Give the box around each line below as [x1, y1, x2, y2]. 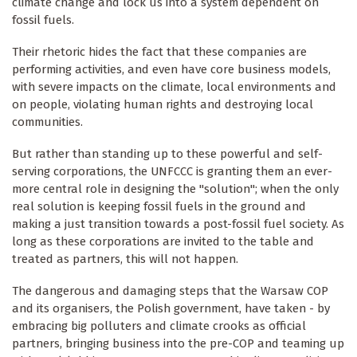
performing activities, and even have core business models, [12, 61, 331, 76]
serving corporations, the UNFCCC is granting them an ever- [12, 163, 332, 178]
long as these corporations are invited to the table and [12, 233, 314, 249]
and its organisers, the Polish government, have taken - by [12, 300, 330, 316]
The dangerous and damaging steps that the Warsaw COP [12, 283, 328, 298]
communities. [12, 114, 83, 129]
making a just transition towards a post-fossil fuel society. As [12, 216, 344, 231]
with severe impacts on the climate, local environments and [12, 79, 336, 94]
